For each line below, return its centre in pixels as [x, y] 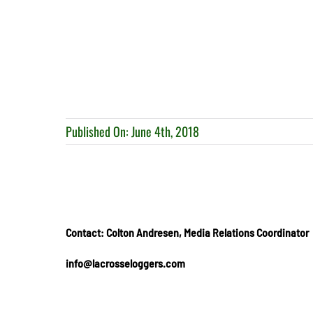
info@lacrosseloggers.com [126, 263]
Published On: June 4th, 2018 [133, 131]
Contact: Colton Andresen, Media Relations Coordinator [188, 232]
